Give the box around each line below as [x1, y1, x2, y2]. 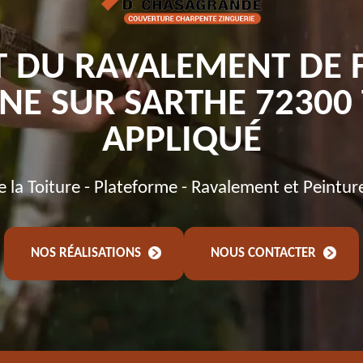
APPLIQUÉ [101, 122, 262, 160]
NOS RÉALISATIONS [31, 246, 144, 260]
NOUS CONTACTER [211, 246, 319, 260]
